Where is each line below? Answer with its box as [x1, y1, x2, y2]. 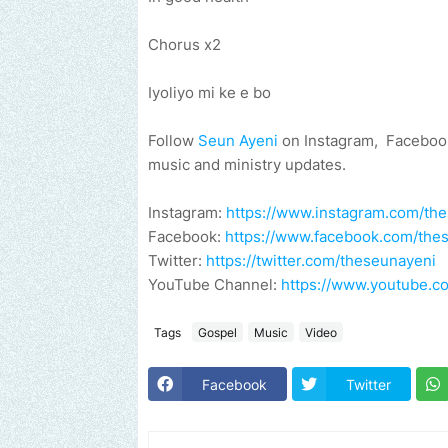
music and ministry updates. [148, 155, 346, 175]
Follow [148, 131, 198, 151]
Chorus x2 [148, 35, 221, 55]
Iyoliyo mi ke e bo [148, 83, 271, 103]
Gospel [198, 324, 237, 340]
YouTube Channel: [148, 275, 281, 295]
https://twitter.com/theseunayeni [206, 251, 436, 271]
